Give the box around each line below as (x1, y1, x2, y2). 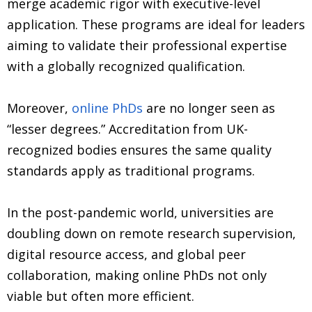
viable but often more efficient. (7, 287, 194, 304)
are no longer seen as (143, 99, 275, 116)
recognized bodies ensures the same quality (7, 141, 272, 158)
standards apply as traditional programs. (7, 162, 255, 179)
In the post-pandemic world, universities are (7, 203, 274, 221)
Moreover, (7, 99, 68, 116)
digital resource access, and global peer (7, 245, 246, 263)
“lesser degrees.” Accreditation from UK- (7, 120, 248, 137)
